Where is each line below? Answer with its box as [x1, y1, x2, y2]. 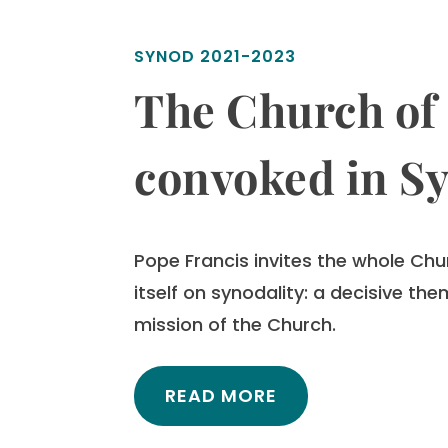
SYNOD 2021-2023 [134, 44, 297, 68]
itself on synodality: [134, 279, 314, 305]
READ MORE [165, 382, 278, 408]
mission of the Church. [134, 311, 337, 337]
